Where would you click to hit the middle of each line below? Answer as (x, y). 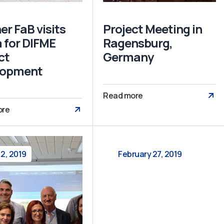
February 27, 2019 (150, 154)
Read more (123, 95)
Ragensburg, (138, 42)
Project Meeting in (153, 28)
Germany (128, 56)
